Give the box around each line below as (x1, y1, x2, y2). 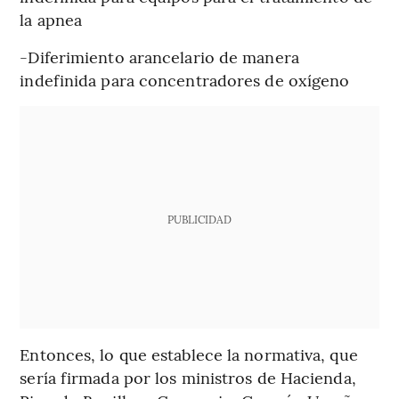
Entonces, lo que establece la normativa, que (20, 343, 358, 366)
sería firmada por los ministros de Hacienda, (20, 366, 356, 389)
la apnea (20, 8, 83, 31)
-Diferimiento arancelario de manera (20, 45, 299, 69)
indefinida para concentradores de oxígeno (20, 69, 350, 92)
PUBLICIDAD (167, 212, 232, 227)
